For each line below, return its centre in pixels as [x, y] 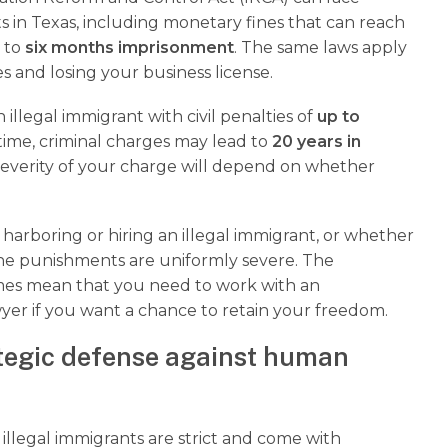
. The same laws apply [320, 47]
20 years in [316, 142]
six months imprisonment [129, 47]
